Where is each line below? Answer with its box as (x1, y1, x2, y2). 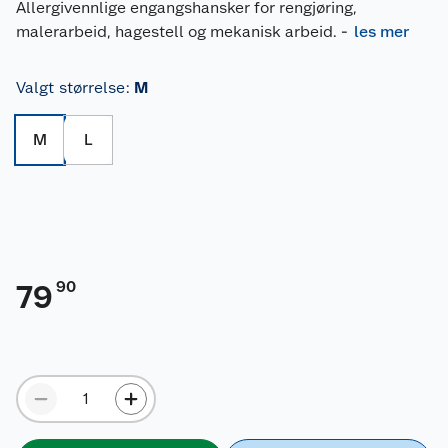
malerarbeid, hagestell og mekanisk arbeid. (16, 22, 337, 42)
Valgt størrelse (16, 78, 126, 98)
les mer (354, 22, 409, 42)
